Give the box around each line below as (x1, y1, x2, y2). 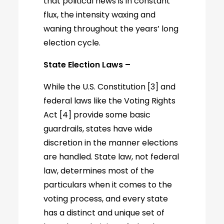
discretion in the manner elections (43, 137, 178, 148)
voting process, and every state (43, 193, 168, 204)
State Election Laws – (43, 59, 131, 70)
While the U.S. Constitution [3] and (43, 81, 176, 92)
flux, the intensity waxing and (43, 9, 156, 20)
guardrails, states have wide (43, 123, 153, 134)
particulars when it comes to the (43, 179, 172, 190)
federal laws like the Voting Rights (43, 95, 176, 106)
